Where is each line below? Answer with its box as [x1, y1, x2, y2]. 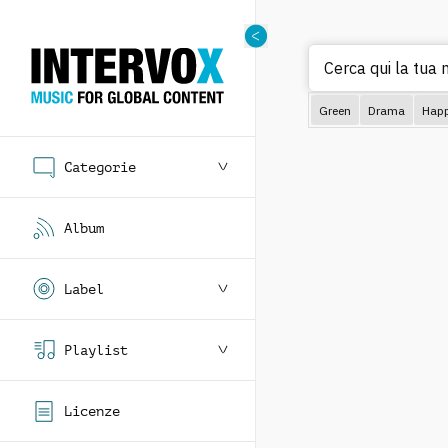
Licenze [64, 403, 120, 419]
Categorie [64, 159, 136, 175]
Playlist [64, 342, 128, 358]
